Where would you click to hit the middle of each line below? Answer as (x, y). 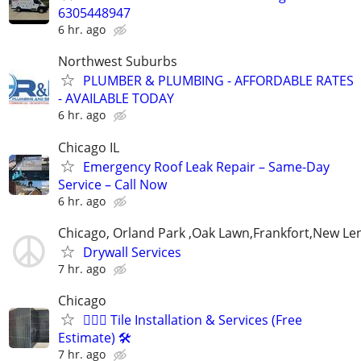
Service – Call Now (112, 184)
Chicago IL (89, 147)
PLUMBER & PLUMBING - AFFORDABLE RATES (218, 81)
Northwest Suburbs (118, 62)
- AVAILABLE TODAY (116, 99)
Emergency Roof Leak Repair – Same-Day (206, 166)
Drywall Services (132, 252)
